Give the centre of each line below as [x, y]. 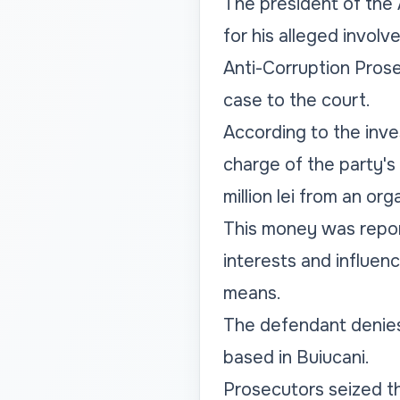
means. [252, 294]
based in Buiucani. [296, 358]
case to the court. [296, 101]
